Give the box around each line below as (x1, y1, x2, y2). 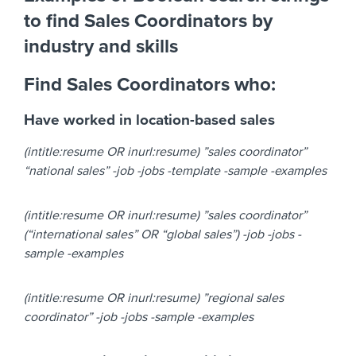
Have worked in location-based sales (24, 111, 275, 130)
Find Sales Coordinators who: (24, 73, 276, 97)
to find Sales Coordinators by (24, 10, 273, 33)
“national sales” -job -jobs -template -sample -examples (24, 163, 327, 180)
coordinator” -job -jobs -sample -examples (24, 309, 253, 326)
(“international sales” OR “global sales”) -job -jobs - (24, 226, 301, 243)
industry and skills (24, 35, 178, 59)
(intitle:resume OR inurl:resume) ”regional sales (24, 290, 284, 307)
